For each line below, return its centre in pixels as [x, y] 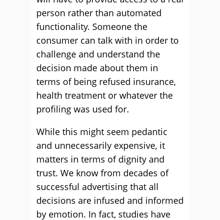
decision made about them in [97, 68]
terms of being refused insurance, [106, 82]
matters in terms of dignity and [100, 159]
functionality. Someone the [92, 27]
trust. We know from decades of [102, 173]
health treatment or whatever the [105, 95]
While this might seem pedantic [102, 132]
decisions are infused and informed [110, 200]
